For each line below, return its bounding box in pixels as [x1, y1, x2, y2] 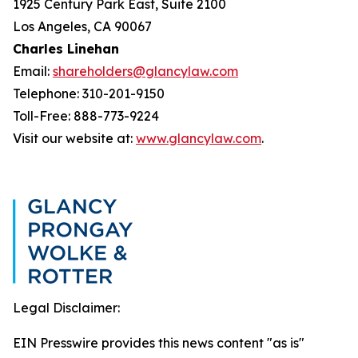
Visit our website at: [13, 130, 136, 146]
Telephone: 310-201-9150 [13, 86, 165, 101]
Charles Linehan [13, 41, 119, 57]
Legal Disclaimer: [13, 300, 120, 316]
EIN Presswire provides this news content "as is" [13, 335, 304, 351]
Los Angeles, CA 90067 [13, 18, 152, 34]
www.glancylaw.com [136, 130, 261, 146]
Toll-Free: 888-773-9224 [13, 108, 159, 124]
